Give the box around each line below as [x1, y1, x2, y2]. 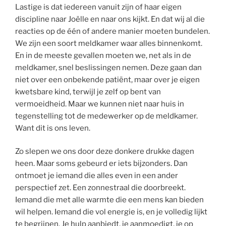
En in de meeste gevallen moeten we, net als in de [15, 50, 191, 60]
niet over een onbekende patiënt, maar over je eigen [15, 75, 200, 84]
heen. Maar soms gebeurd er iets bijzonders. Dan [15, 159, 188, 168]
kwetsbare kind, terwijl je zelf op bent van [15, 87, 161, 96]
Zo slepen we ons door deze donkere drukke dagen [15, 147, 194, 156]
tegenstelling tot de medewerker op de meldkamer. [15, 111, 198, 121]
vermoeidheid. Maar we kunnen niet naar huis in [15, 99, 184, 108]
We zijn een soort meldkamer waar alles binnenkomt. [15, 38, 202, 48]
